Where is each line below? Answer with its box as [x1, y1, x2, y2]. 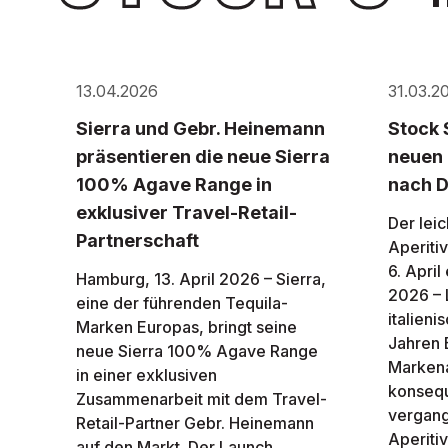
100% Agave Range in [76, 174, 272, 195]
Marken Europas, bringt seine [76, 317, 297, 337]
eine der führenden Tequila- [76, 293, 288, 313]
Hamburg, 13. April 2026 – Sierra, [76, 269, 326, 289]
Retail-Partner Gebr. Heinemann [76, 413, 314, 433]
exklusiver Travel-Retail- [76, 202, 297, 223]
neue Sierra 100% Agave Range [76, 341, 318, 361]
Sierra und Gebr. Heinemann [76, 118, 325, 139]
